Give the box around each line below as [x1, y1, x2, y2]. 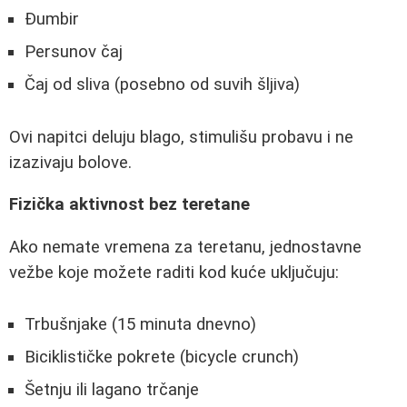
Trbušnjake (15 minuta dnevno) [25, 313, 256, 334]
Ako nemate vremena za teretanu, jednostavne [9, 237, 362, 258]
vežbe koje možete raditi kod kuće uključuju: [9, 263, 339, 283]
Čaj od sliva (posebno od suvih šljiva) [25, 74, 300, 95]
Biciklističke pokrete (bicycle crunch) [25, 346, 299, 367]
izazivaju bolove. [9, 152, 132, 173]
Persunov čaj [25, 42, 123, 63]
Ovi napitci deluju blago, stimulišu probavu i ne [9, 126, 353, 147]
